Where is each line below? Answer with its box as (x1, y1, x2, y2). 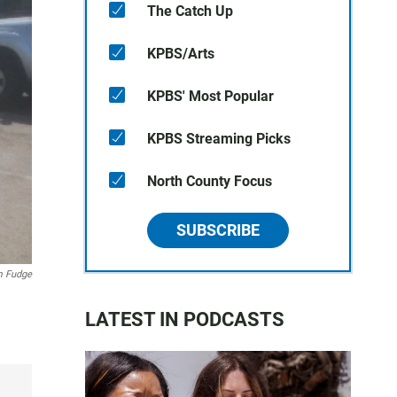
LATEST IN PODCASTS (85, 308, 284, 331)
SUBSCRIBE (176, 221, 260, 239)
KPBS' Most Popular (147, 88, 274, 105)
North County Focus (147, 173, 272, 190)
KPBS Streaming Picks (147, 130, 291, 147)
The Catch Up (147, 3, 233, 19)
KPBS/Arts (147, 45, 214, 62)
